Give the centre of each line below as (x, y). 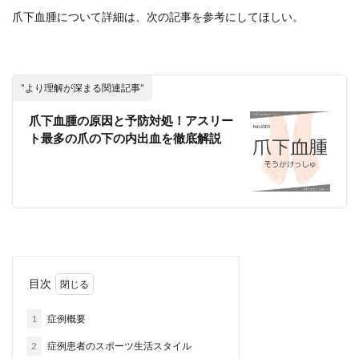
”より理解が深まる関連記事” (83, 88)
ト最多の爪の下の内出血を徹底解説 (125, 138)
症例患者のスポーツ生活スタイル (119, 346)
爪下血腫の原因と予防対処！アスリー (131, 120)
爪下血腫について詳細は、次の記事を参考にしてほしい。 (158, 16)
